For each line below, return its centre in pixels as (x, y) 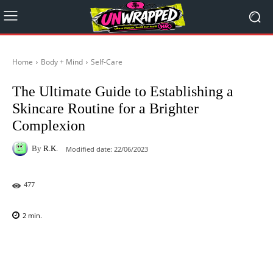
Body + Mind (62, 62)
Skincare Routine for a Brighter (105, 108)
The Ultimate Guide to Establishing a (123, 91)
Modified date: (89, 149)
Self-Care (107, 62)
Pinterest (182, 247)
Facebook (56, 247)
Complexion (49, 126)
